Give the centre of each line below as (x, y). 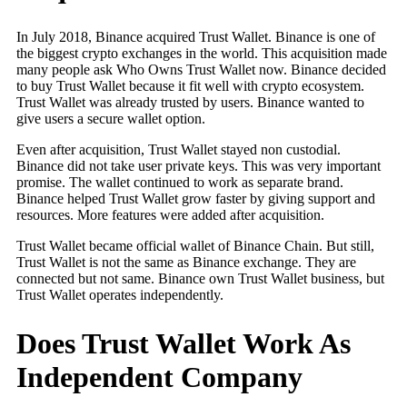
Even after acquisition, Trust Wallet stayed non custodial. (179, 149)
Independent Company (159, 377)
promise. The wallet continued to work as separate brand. (180, 182)
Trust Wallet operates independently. (120, 294)
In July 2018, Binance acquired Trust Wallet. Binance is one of (196, 36)
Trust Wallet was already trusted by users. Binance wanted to (190, 102)
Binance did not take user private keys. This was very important (199, 165)
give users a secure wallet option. (111, 118)
